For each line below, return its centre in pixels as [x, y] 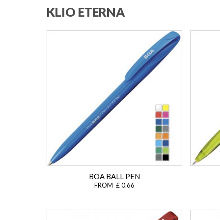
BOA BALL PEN [114, 176]
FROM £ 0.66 [114, 185]
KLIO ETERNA [86, 12]
